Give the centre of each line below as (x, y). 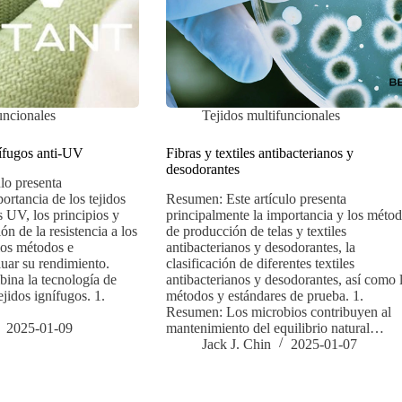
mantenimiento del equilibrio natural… (275, 328)
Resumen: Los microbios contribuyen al (278, 312)
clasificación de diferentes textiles (260, 264)
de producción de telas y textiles (256, 232)
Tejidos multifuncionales (271, 116)
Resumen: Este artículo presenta (256, 199)
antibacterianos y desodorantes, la (260, 248)
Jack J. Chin (236, 345)
